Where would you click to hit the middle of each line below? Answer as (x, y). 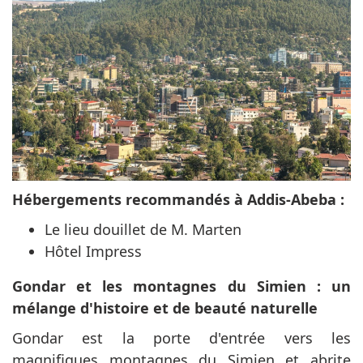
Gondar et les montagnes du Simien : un (181, 286)
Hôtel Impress (93, 252)
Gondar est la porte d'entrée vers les (181, 338)
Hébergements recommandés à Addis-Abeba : (178, 200)
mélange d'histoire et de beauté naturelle (165, 308)
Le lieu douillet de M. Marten (143, 230)
